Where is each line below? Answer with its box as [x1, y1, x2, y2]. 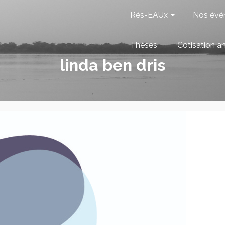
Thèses [130, 40, 157, 50]
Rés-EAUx [130, 10, 168, 20]
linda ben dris [60, 56, 165, 74]
